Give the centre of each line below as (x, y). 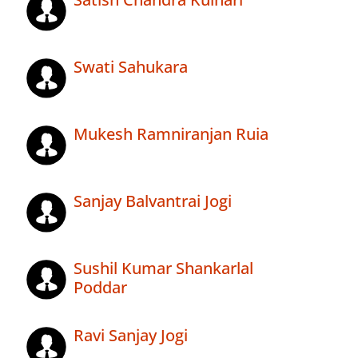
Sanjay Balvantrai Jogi (153, 201)
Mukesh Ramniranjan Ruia (171, 134)
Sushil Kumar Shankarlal (163, 268)
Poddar (100, 288)
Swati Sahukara (131, 67)
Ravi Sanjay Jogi (131, 336)
